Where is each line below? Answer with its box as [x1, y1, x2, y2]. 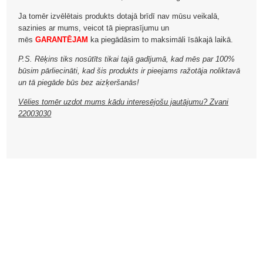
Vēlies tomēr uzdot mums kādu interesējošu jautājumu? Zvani [18, 97, 229, 107]
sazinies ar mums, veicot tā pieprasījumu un [18, 23, 170, 33]
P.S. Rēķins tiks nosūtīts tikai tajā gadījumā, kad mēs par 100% [18, 55, 235, 64]
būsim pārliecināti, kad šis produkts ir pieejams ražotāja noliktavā [18, 66, 241, 76]
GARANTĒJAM [35, 35, 89, 45]
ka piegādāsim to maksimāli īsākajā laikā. [88, 35, 234, 45]
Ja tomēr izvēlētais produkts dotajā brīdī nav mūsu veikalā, [18, 12, 220, 21]
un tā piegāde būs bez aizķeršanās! [18, 78, 140, 87]
